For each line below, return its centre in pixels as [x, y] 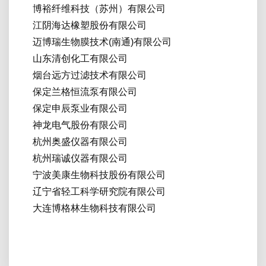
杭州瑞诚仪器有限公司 [80, 158]
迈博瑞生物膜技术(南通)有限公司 [102, 42]
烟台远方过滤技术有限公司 [90, 75]
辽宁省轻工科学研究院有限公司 [99, 191]
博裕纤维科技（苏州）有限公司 [99, 8]
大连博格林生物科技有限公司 [94, 208]
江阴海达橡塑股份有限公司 [90, 25]
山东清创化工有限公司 [80, 58]
